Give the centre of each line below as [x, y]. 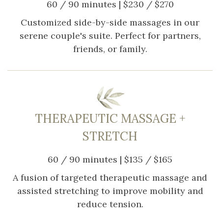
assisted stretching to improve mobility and [110, 191]
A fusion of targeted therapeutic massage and [110, 177]
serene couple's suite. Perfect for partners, [110, 35]
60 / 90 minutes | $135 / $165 [110, 159]
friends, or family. [110, 49]
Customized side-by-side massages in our [110, 22]
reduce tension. [110, 204]
